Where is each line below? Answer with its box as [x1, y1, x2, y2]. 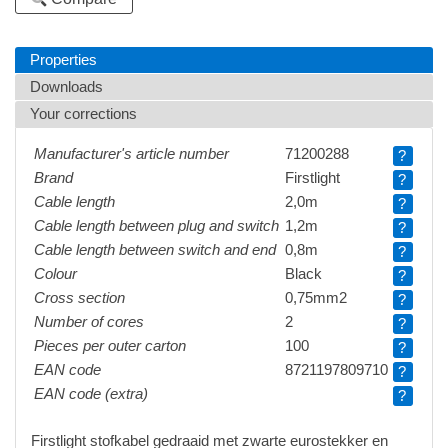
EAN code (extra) [34, 385, 148, 402]
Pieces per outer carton [34, 337, 186, 354]
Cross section [34, 289, 125, 306]
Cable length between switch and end [34, 241, 276, 258]
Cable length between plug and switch [34, 217, 279, 234]
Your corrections [30, 105, 137, 122]
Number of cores [34, 313, 144, 330]
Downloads [30, 78, 103, 95]
